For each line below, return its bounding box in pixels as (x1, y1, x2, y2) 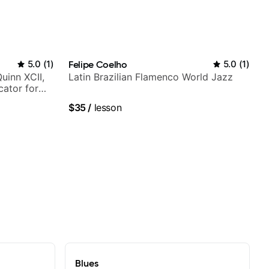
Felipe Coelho (68, 58, 127, 70)
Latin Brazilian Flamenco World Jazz (68, 70, 233, 83)
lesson (91, 101, 122, 113)
